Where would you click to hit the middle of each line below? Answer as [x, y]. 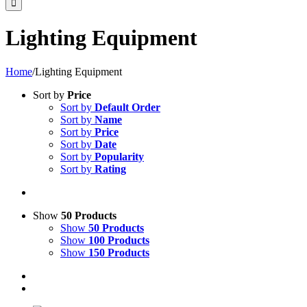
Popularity [119, 156]
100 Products [119, 240]
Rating [110, 169]
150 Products [119, 252]
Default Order [127, 107]
